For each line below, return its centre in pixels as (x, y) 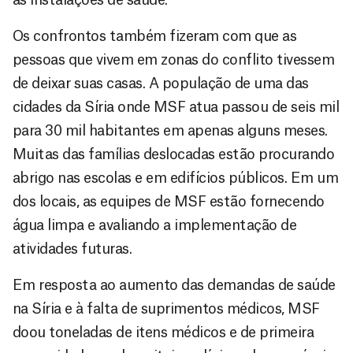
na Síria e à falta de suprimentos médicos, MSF (166, 308)
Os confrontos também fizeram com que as (155, 36)
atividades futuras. (72, 249)
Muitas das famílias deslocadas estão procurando (174, 154)
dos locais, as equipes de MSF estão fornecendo (169, 201)
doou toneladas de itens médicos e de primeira (163, 332)
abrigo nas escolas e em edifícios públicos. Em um (176, 178)
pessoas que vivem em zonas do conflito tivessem (174, 59)
